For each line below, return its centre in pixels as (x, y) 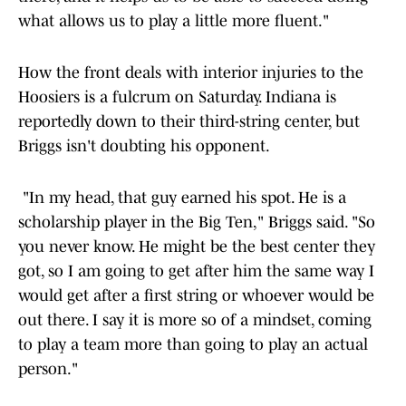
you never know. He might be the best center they (197, 247)
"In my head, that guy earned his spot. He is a (182, 198)
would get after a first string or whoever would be (196, 296)
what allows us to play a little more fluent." (176, 21)
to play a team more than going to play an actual (193, 345)
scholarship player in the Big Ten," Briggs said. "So (197, 222)
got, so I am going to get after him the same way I (196, 271)
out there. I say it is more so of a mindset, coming (195, 320)
